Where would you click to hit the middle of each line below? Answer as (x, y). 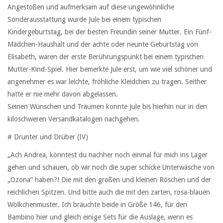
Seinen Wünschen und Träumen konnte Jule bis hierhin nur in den (107, 106)
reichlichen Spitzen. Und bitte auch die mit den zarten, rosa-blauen (109, 192)
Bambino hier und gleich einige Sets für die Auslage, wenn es (100, 217)
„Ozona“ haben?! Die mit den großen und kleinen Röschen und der (109, 180)
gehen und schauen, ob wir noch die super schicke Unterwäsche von (111, 167)
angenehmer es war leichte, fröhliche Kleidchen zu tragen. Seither (107, 81)
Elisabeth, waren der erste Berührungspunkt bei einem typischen (106, 56)
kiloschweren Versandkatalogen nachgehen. (74, 119)
